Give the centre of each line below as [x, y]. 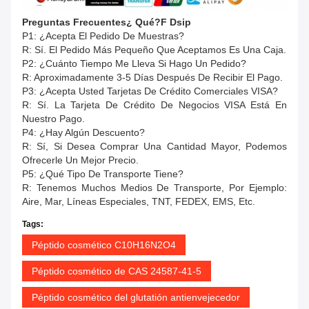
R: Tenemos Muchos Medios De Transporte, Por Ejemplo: [154, 188]
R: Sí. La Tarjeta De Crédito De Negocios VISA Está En [154, 105]
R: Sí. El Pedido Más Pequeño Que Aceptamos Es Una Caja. [154, 50]
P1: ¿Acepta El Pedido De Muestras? [103, 36]
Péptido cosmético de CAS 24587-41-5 [117, 271]
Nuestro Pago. [53, 119]
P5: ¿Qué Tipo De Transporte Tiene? [103, 174]
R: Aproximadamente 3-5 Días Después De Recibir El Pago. [152, 78]
